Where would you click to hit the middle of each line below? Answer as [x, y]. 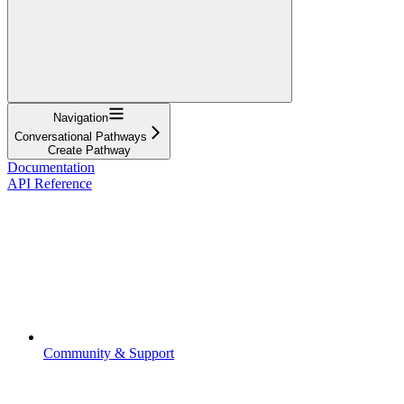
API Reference [50, 183]
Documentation [51, 167]
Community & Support [109, 353]
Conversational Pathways [81, 136]
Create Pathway [89, 150]
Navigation [81, 117]
